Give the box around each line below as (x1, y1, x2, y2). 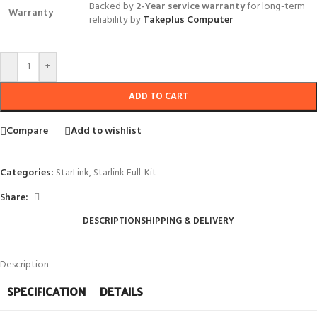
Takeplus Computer (143, 12, 234, 28)
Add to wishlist (71, 122, 142, 139)
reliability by (89, 12, 143, 28)
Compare (6, 122, 48, 139)
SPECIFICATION (7, 281, 86, 301)
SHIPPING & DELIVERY (141, 214, 234, 229)
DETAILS (100, 281, 143, 301)
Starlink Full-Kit (93, 165, 156, 181)
